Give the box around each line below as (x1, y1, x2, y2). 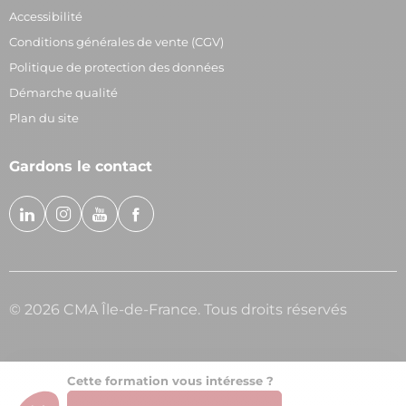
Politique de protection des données (9, 60, 224, 75)
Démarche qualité (9, 85, 118, 101)
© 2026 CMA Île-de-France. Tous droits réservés (9, 301, 347, 319)
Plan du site (9, 111, 79, 126)
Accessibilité (9, 9, 82, 24)
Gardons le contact (9, 158, 152, 176)
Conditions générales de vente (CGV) (9, 34, 224, 50)
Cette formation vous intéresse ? (67, 373, 274, 389)
